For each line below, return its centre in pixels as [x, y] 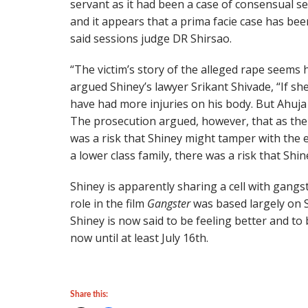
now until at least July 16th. [139, 238]
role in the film [109, 203]
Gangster [169, 203]
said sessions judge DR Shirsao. [151, 38]
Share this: [89, 294]
